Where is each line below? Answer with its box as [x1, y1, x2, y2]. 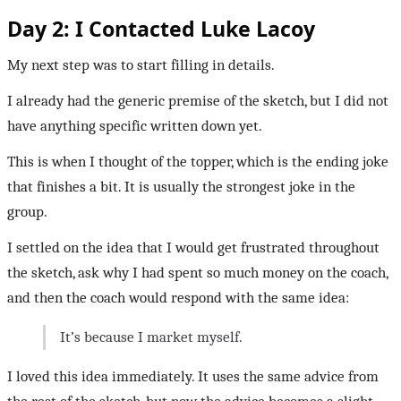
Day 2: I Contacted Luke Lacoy [7, 14, 315, 44]
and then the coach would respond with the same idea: [7, 289, 349, 307]
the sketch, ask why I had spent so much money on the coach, [7, 264, 388, 282]
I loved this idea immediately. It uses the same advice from [7, 368, 379, 386]
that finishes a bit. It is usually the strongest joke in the [7, 178, 355, 196]
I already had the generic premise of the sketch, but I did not [7, 92, 388, 110]
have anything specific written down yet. [7, 117, 262, 135]
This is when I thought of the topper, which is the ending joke [7, 153, 388, 171]
